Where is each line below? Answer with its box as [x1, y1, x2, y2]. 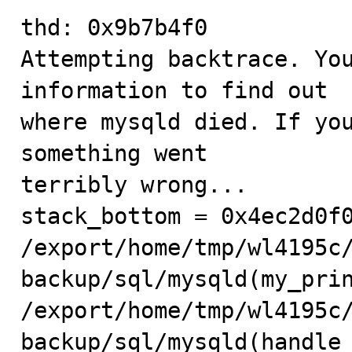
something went [20, 140, 207, 167]
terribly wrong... [20, 171, 247, 198]
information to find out [20, 77, 328, 104]
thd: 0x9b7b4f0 [20, 14, 207, 41]
